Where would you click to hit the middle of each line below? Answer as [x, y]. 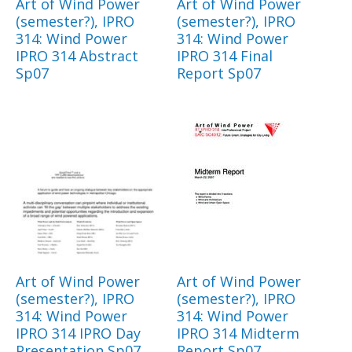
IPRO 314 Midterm [238, 334]
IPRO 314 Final [225, 56]
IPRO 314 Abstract [77, 56]
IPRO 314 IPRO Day [78, 334]
